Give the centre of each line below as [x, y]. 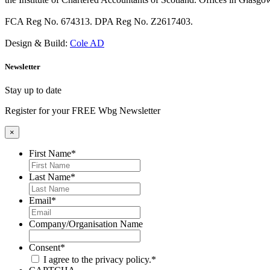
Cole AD [87, 43]
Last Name [50, 177]
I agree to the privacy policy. [97, 260]
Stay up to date [33, 90]
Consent [45, 248]
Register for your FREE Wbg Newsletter [83, 111]
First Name [50, 154]
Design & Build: [37, 43]
